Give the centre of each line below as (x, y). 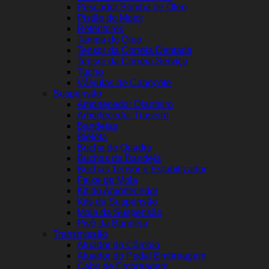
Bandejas (97, 126)
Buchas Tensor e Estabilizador (142, 169)
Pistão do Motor (110, 18)
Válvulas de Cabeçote (124, 83)
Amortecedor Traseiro (123, 115)
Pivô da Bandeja (112, 223)
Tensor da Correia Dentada (134, 50)
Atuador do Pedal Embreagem (141, 255)
